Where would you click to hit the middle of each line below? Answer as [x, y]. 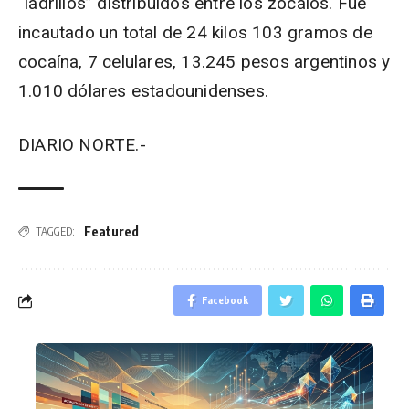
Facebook [225, 300]
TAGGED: [55, 231]
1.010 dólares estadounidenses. [143, 91]
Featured [111, 231]
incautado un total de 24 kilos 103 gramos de [195, 32]
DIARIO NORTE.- [82, 145]
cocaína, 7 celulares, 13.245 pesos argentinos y [204, 62]
